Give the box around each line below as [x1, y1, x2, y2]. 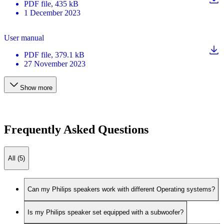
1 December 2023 [24, 8, 80, 17]
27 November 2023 [24, 59, 85, 68]
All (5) [8, 154, 25, 162]
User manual [4, 33, 44, 42]
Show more [20, 83, 52, 91]
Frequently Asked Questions [4, 122, 148, 136]
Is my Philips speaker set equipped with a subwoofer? [27, 208, 183, 216]
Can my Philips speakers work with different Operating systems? [27, 185, 215, 193]
